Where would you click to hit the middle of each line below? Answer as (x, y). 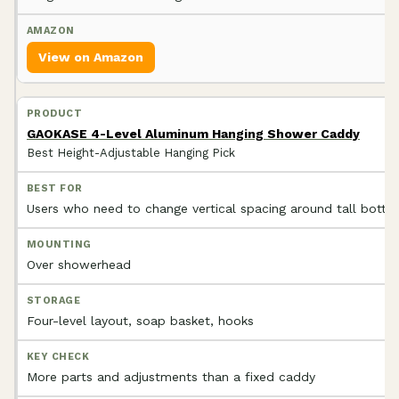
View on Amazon (91, 57)
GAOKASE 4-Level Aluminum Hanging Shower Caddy (193, 133)
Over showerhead (79, 264)
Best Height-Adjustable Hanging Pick (131, 152)
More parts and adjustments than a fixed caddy (171, 376)
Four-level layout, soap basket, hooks (140, 320)
